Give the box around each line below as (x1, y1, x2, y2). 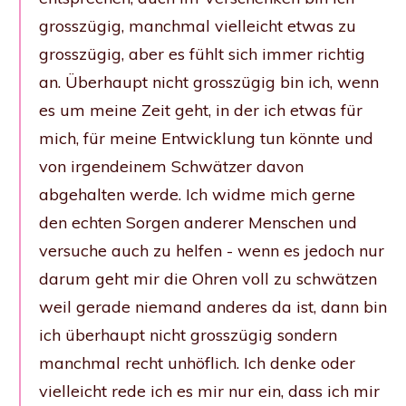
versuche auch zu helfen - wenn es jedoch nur (39, 239, 384, 261)
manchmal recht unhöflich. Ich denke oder (39, 352, 355, 373)
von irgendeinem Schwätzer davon (39, 155, 304, 177)
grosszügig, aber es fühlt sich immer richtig (39, 43, 365, 64)
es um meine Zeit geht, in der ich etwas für (39, 99, 362, 121)
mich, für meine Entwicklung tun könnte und (39, 127, 373, 149)
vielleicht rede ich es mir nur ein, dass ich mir (39, 380, 380, 401)
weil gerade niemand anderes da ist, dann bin (39, 295, 387, 317)
